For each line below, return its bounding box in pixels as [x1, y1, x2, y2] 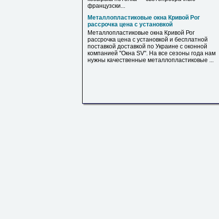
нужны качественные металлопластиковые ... [88, 57, 214, 64]
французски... [88, 2, 125, 9]
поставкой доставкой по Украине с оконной [88, 43, 207, 50]
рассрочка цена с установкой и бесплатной [88, 36, 208, 43]
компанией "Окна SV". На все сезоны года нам [88, 50, 216, 57]
